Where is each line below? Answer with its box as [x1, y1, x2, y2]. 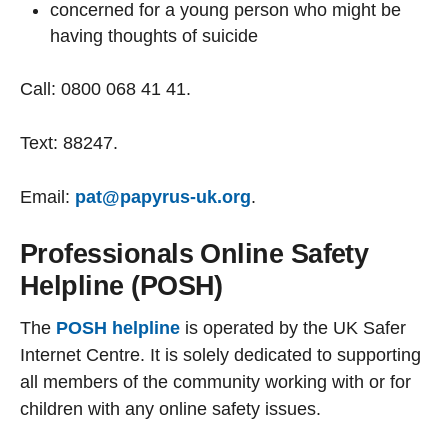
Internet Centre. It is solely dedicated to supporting [20, 345, 421, 366]
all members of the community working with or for [20, 372, 411, 393]
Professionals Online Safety [20, 238, 369, 269]
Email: [20, 186, 75, 207]
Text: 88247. [20, 132, 118, 153]
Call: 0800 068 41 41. [20, 78, 191, 99]
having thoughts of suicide [50, 25, 258, 46]
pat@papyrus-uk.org [75, 186, 251, 207]
